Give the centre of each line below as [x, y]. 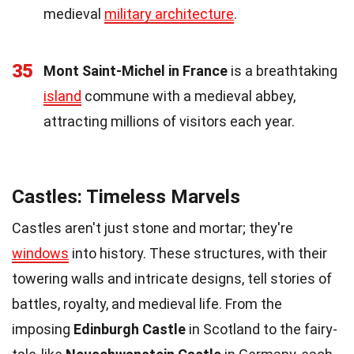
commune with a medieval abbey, [188, 96]
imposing [43, 329]
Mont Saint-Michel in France [136, 70]
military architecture [169, 13]
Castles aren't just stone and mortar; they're [153, 228]
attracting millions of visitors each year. [169, 121]
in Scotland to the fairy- [262, 329]
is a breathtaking [282, 70]
